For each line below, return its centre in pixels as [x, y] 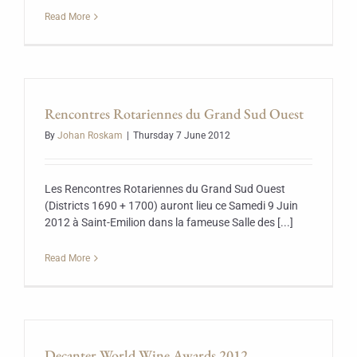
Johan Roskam [90, 135]
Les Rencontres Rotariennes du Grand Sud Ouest [165, 189]
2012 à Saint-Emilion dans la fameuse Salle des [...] [169, 222]
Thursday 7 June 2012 [182, 135]
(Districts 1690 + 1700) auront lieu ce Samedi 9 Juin [171, 206]
